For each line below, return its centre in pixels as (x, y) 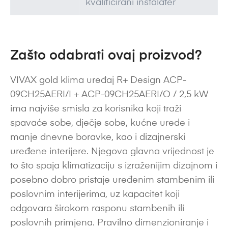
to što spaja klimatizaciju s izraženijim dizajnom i (114, 166)
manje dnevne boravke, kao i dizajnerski (98, 138)
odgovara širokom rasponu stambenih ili (97, 209)
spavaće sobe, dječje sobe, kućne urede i (100, 123)
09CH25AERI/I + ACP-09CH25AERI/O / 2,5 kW (109, 95)
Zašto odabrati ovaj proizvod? (106, 56)
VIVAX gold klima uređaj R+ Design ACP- (98, 81)
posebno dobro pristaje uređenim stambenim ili (112, 180)
